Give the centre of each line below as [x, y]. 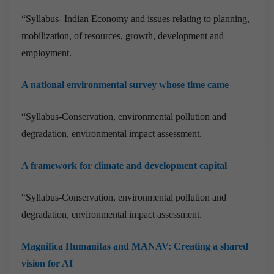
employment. [46, 53]
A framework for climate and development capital [124, 165]
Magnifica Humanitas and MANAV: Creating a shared [135, 246]
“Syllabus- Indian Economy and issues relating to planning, [135, 18]
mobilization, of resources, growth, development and [123, 35]
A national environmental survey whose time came [125, 84]
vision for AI [47, 263]
